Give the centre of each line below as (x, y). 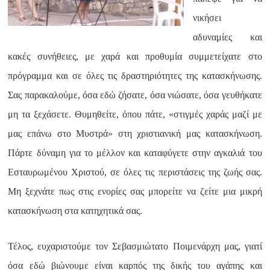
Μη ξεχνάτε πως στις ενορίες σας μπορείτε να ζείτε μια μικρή (135, 191)
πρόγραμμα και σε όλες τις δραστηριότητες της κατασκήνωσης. (135, 76)
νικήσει (207, 18)
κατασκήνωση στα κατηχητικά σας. (75, 211)
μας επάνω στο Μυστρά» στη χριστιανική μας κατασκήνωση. (135, 133)
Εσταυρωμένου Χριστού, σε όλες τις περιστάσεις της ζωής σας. (135, 172)
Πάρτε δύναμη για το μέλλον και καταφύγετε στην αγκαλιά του (135, 153)
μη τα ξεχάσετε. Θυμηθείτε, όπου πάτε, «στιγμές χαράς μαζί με (135, 114)
